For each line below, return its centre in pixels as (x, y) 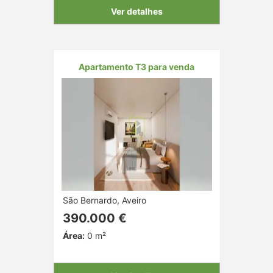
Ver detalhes (136, 11)
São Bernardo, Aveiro (104, 200)
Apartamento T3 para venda (136, 66)
